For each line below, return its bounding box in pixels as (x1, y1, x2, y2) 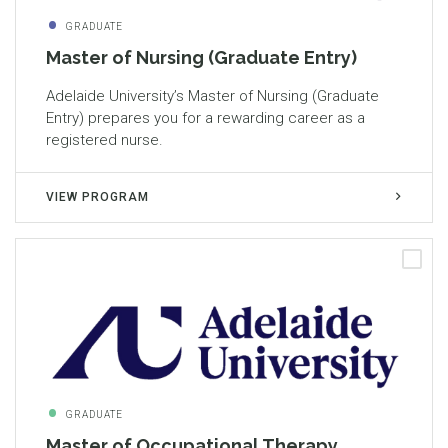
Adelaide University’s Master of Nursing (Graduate (46, 87, 379, 106)
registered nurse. (46, 131, 163, 150)
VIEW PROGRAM (46, 190, 149, 205)
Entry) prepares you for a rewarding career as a (46, 109, 365, 128)
